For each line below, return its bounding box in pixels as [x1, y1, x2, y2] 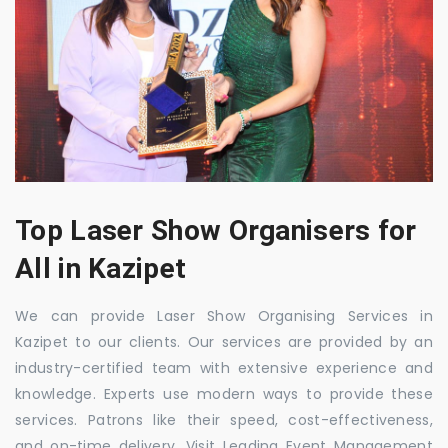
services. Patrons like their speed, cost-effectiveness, [15, 410, 433, 430]
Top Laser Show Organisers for [15, 214, 417, 247]
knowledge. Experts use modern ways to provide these [15, 384, 433, 404]
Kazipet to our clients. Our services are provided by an [15, 332, 433, 352]
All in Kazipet [15, 252, 187, 285]
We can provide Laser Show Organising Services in [15, 306, 433, 326]
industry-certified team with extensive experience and [15, 358, 433, 378]
